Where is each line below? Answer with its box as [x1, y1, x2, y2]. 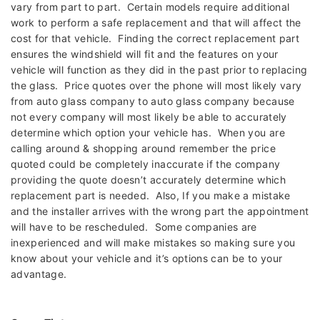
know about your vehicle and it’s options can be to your [11, 252, 283, 265]
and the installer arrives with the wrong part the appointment [11, 205, 309, 218]
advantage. [11, 268, 74, 281]
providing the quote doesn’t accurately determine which [11, 174, 286, 186]
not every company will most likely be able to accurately [11, 111, 287, 124]
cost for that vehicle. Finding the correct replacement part [11, 32, 300, 45]
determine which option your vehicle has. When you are [11, 126, 285, 139]
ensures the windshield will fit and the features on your [11, 48, 279, 61]
